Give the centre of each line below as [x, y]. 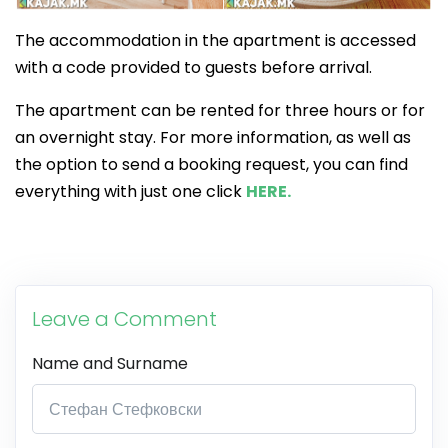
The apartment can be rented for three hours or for [220, 111]
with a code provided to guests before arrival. [193, 68]
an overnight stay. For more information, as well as [213, 138]
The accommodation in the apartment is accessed [215, 41]
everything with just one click [130, 192]
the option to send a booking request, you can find [211, 165]
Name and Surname [110, 364]
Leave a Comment [124, 319]
